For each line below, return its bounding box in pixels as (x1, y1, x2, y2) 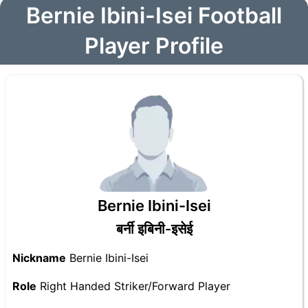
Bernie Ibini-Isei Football (26, 2, 282, 29)
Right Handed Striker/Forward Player (36, 279, 230, 293)
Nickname (12, 251, 66, 265)
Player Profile (85, 32, 223, 59)
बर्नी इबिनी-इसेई (115, 221, 192, 237)
